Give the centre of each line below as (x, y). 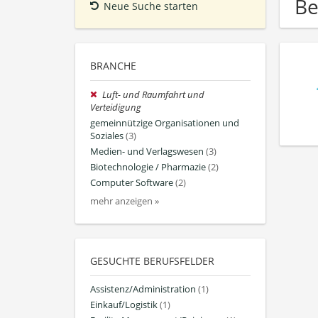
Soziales (107, 136)
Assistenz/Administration (143, 289)
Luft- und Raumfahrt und (154, 94)
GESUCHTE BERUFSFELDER (152, 261)
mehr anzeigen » (125, 201)
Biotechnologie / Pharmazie (148, 168)
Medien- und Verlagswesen (147, 152)
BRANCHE (113, 65)
